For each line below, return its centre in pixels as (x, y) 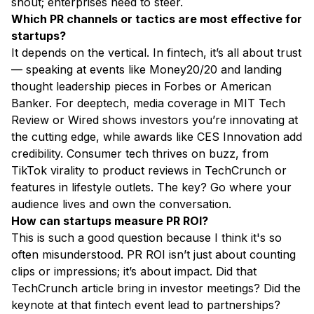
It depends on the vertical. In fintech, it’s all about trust (156, 53)
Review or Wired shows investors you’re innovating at (155, 120)
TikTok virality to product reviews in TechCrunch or (149, 171)
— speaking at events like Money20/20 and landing (146, 70)
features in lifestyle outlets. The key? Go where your (151, 187)
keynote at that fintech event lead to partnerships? (146, 305)
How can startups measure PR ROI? (110, 221)
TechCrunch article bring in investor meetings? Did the (156, 288)
